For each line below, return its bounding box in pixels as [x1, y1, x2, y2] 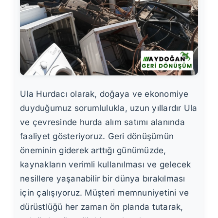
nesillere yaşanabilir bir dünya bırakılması [20, 174, 185, 184]
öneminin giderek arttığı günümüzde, [20, 145, 166, 156]
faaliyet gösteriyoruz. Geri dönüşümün [20, 131, 174, 142]
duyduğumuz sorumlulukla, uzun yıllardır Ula [20, 103, 198, 113]
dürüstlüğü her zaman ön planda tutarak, [20, 202, 183, 212]
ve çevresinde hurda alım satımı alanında [20, 117, 185, 127]
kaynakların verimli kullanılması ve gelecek [20, 160, 191, 170]
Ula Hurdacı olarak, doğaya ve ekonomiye [20, 89, 189, 99]
